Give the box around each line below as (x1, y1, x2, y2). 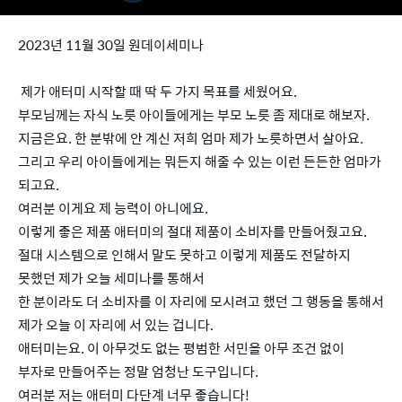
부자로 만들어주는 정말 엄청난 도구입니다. (18, 361, 258, 382)
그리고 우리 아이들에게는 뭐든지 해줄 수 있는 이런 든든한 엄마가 (18, 151, 381, 172)
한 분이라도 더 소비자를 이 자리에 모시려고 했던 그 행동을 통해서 (18, 291, 384, 312)
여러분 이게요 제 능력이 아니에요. (18, 197, 208, 219)
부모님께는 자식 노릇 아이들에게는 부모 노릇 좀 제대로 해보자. (18, 104, 370, 126)
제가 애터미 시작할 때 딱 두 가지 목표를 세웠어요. (18, 81, 297, 102)
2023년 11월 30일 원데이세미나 (18, 34, 204, 56)
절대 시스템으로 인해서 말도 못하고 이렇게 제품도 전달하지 (18, 244, 351, 266)
